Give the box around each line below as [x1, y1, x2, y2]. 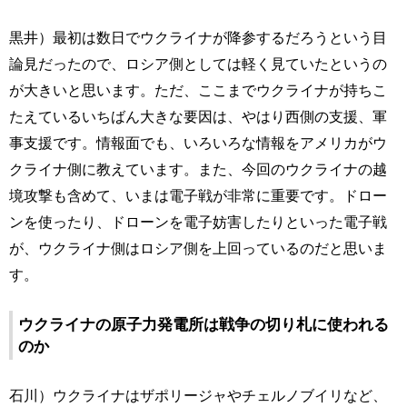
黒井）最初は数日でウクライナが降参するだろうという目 [9, 29, 387, 46]
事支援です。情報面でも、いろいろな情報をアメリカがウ [9, 134, 387, 152]
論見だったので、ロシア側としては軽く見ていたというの [9, 55, 387, 73]
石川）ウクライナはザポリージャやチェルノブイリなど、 [9, 387, 387, 404]
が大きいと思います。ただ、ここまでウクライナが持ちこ [9, 82, 387, 99]
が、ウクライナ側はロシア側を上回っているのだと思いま [9, 240, 387, 257]
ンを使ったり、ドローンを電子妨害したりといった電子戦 [9, 213, 387, 231]
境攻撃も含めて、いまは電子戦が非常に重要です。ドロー [9, 187, 387, 204]
